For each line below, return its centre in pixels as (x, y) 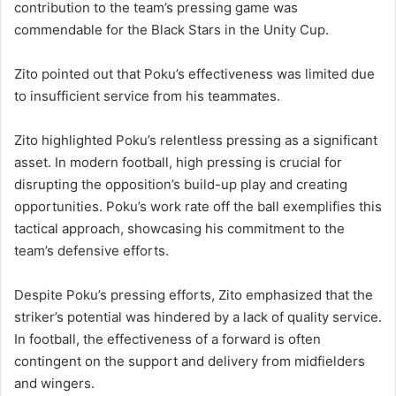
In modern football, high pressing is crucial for (198, 162)
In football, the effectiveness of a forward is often (168, 339)
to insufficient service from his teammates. (147, 95)
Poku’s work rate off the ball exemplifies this (244, 206)
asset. (33, 162)
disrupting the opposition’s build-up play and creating (181, 184)
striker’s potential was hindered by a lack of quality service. (198, 316)
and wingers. (54, 383)
